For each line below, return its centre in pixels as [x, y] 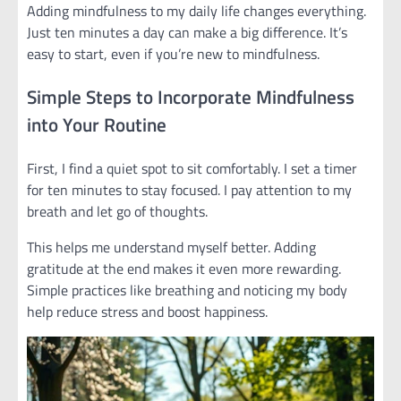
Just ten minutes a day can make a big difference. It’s [187, 32]
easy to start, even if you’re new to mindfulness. [173, 53]
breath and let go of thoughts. [117, 211]
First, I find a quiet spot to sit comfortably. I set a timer [192, 168]
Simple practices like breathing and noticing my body [187, 290]
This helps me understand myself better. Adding [171, 247]
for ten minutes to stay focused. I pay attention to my [189, 189]
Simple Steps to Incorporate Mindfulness [191, 96]
